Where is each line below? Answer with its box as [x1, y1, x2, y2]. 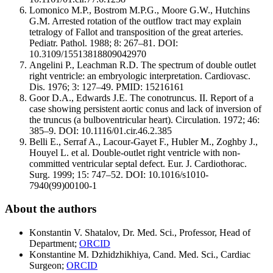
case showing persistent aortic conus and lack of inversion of [29, 103, 261, 114]
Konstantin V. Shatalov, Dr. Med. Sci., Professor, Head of [29, 227, 250, 238]
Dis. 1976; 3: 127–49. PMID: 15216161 [29, 81, 184, 92]
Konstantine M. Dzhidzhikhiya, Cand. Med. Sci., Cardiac [29, 249, 250, 260]
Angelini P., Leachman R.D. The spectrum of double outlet [29, 59, 256, 70]
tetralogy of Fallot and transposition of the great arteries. [29, 26, 243, 37]
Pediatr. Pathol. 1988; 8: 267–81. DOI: [29, 37, 178, 48]
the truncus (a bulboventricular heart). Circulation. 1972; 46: [29, 114, 260, 125]
